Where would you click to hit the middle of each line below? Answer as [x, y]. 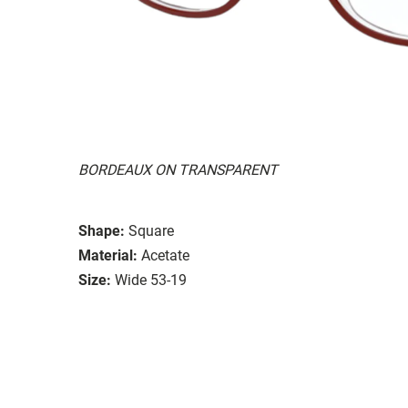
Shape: [102, 230]
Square [151, 230]
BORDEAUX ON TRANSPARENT [178, 169]
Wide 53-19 [151, 280]
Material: [108, 255]
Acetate [165, 255]
